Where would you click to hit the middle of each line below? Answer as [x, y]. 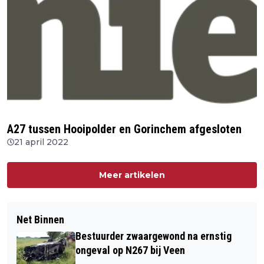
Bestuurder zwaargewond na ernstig [154, 236]
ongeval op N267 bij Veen [130, 250]
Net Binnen [40, 220]
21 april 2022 [41, 142]
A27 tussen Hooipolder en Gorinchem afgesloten [124, 129]
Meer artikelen [132, 175]
